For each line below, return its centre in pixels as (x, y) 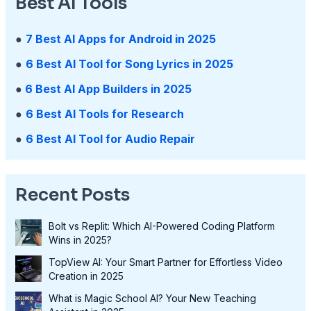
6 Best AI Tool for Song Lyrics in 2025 (129, 64)
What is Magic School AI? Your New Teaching (152, 299)
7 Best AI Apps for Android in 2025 (120, 39)
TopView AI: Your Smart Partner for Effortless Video (165, 262)
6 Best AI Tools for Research (104, 114)
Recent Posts (72, 195)
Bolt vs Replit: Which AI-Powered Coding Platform (161, 226)
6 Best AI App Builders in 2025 (108, 89)
